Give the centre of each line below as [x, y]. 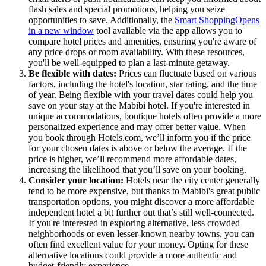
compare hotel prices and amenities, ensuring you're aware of [142, 42]
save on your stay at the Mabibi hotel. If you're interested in [139, 106]
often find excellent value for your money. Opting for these [138, 245]
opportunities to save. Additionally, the [102, 20]
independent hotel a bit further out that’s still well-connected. [141, 213]
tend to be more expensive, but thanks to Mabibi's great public [144, 191]
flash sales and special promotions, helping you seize [127, 9]
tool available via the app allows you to [168, 31]
